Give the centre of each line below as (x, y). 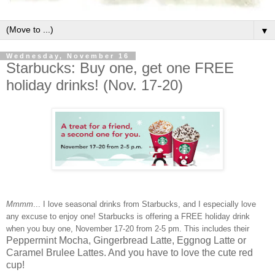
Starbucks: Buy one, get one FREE (120, 68)
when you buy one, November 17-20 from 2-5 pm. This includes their (128, 229)
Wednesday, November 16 (68, 56)
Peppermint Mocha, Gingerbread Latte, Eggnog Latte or (126, 241)
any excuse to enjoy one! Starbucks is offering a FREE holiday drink (128, 217)
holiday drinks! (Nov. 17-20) (95, 85)
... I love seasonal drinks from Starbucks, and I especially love (145, 204)
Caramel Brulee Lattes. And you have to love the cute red (130, 253)
